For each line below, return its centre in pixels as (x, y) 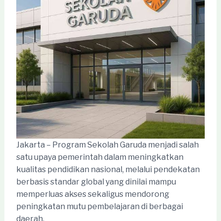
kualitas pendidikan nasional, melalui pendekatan (108, 169)
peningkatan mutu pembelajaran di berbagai (99, 206)
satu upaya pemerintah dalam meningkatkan (100, 157)
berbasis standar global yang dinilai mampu (96, 182)
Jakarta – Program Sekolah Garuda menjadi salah (107, 145)
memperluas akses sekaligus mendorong (92, 194)
